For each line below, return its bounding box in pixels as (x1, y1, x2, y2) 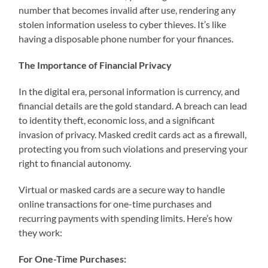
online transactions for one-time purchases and (19, 197, 212, 209)
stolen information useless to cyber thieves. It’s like (19, 18, 227, 30)
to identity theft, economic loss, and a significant (19, 114, 215, 126)
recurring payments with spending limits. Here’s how (19, 212, 233, 224)
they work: (19, 226, 63, 238)
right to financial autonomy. (19, 157, 132, 169)
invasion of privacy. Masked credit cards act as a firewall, (19, 128, 247, 140)
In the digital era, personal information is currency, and (19, 85, 240, 97)
